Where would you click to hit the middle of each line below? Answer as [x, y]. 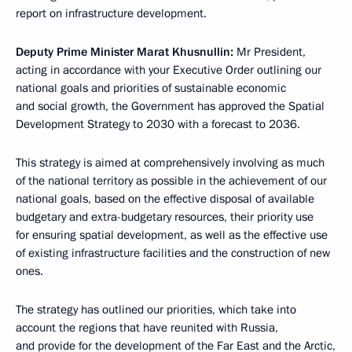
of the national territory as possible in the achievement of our [171, 181]
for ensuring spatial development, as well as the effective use [172, 235]
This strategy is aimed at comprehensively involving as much [170, 163]
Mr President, [269, 52]
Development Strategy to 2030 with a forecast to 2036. [158, 124]
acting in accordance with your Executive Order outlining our [169, 70]
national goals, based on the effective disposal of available [165, 199]
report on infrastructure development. [111, 13]
